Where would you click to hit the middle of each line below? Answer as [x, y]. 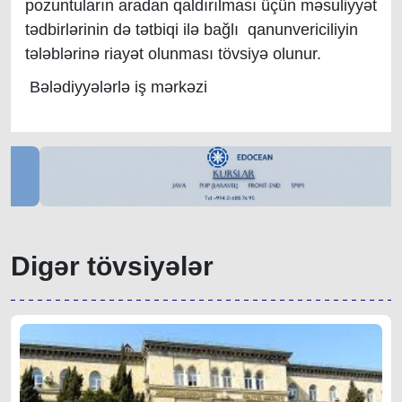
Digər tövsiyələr [112, 266]
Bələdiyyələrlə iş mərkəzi [116, 87]
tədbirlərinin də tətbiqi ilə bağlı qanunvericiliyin [192, 30]
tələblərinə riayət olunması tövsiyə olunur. [173, 54]
